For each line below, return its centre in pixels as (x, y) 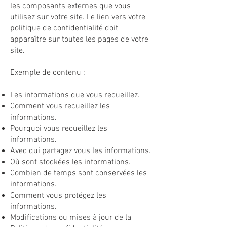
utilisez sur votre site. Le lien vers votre (78, 17)
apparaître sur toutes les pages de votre (79, 40)
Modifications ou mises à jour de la (71, 218)
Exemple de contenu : (48, 73)
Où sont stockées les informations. (72, 162)
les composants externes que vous (70, 6)
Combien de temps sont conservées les (79, 173)
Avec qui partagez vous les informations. (81, 151)
